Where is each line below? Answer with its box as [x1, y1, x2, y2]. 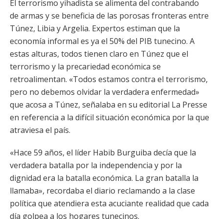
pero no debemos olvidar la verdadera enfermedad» [10, 87, 199, 97]
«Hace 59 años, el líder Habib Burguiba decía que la [10, 147, 196, 158]
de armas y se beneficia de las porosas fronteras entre [10, 10, 209, 21]
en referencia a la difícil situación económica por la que [10, 112, 209, 123]
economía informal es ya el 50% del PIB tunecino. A [10, 36, 195, 46]
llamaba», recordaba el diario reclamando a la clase [10, 185, 195, 196]
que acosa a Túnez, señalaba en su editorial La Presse [10, 99, 207, 110]
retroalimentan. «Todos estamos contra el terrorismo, [10, 74, 208, 85]
